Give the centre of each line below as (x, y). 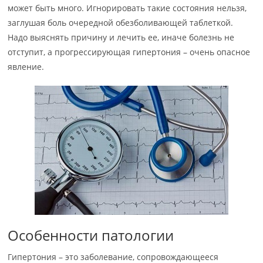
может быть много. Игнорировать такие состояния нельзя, (127, 8)
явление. (26, 67)
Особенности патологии (91, 235)
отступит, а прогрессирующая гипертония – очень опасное (129, 52)
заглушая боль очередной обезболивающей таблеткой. (121, 23)
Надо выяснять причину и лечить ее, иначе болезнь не (121, 37)
